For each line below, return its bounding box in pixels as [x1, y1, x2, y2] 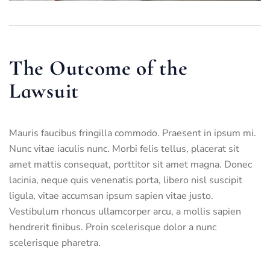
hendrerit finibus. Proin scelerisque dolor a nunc [9, 221, 216, 234]
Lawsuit [9, 78, 79, 104]
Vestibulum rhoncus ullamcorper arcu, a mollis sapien [9, 205, 241, 219]
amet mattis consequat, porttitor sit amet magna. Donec [9, 158, 252, 172]
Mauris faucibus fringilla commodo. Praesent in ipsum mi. [9, 127, 256, 140]
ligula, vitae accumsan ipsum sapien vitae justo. [9, 189, 213, 203]
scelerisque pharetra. [9, 236, 101, 250]
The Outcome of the [9, 55, 188, 81]
